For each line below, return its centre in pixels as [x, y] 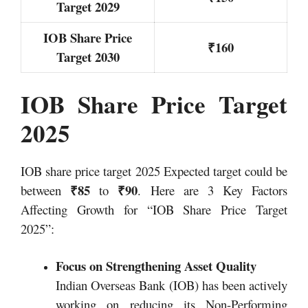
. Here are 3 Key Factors [212, 190]
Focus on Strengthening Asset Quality [156, 265]
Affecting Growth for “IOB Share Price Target [154, 210]
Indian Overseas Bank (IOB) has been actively [172, 285]
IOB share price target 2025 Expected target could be [154, 171]
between [46, 190]
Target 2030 [88, 56]
